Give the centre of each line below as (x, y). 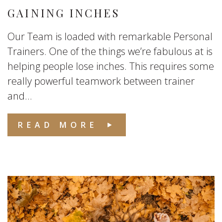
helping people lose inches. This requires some (111, 66)
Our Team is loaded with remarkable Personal (110, 36)
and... (20, 96)
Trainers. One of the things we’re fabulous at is (110, 51)
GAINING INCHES (63, 13)
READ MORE (58, 125)
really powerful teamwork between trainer (101, 81)
